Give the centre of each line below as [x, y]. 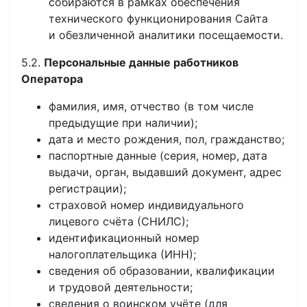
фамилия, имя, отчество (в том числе [151, 106]
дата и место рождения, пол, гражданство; [167, 139]
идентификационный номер [124, 238]
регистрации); [87, 188]
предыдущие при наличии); [123, 123]
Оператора [52, 79]
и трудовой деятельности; [121, 287]
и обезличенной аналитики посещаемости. [166, 35]
